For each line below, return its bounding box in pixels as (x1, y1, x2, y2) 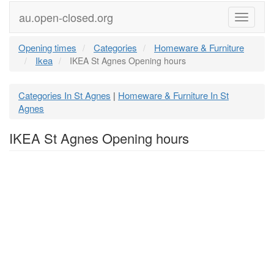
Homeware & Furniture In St (118, 89, 229, 102)
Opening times (18, 41, 76, 54)
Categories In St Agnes (18, 89, 111, 102)
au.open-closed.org (19, 9, 113, 25)
